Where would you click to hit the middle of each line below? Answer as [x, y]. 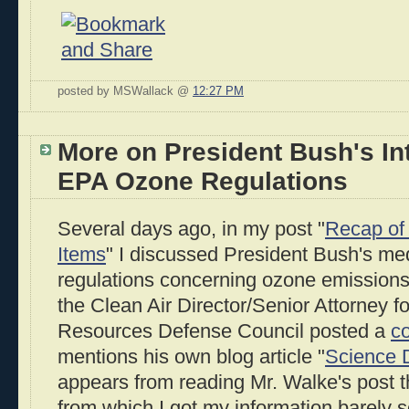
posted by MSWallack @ [125, 91]
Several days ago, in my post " [191, 230]
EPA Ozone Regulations [203, 181]
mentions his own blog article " [191, 357]
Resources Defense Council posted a [224, 332]
